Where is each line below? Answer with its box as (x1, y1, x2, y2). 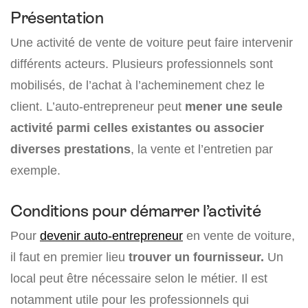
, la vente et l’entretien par (131, 142, 273, 157)
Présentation (10, 8, 104, 27)
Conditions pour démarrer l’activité (10, 201, 261, 221)
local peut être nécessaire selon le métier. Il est (10, 271, 267, 286)
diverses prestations (10, 142, 131, 157)
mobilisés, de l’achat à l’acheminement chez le (10, 78, 265, 93)
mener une (185, 99, 247, 114)
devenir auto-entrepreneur (40, 228, 183, 243)
